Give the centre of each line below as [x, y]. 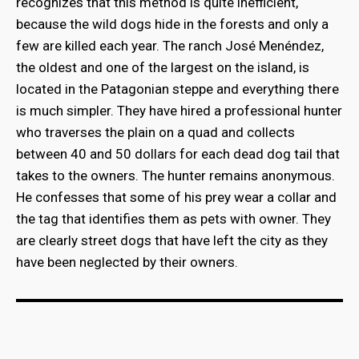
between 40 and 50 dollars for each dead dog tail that [178, 154]
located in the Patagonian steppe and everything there [177, 89]
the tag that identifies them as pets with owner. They [173, 219]
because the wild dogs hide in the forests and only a [172, 24]
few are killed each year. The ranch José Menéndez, [170, 46]
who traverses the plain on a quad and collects [155, 133]
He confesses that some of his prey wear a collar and [176, 198]
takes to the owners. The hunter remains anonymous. [175, 176]
